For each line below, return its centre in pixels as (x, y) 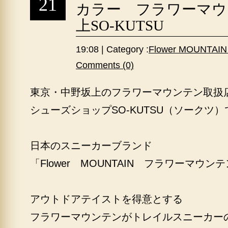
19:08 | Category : (112, 49)
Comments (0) (105, 65)
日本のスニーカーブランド (91, 146)
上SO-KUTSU (120, 25)
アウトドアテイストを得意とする (106, 199)
